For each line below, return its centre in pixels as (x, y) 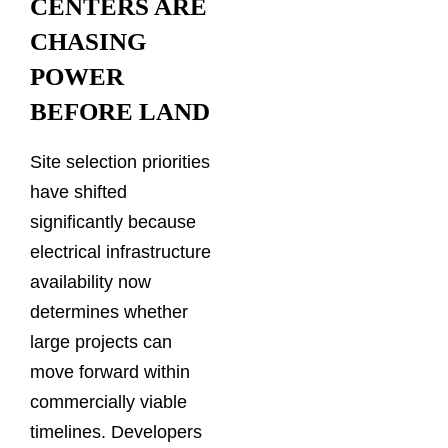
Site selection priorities (120, 161)
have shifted (78, 191)
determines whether (109, 311)
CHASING (88, 42)
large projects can (101, 341)
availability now (90, 281)
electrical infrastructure (120, 251)
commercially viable (108, 401)
